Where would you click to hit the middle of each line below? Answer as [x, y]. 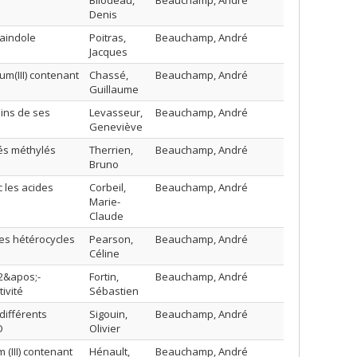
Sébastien [114, 291]
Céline [104, 253]
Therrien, [111, 150]
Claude [106, 216]
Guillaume [114, 89]
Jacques [108, 52]
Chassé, [109, 75]
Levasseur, [116, 112]
